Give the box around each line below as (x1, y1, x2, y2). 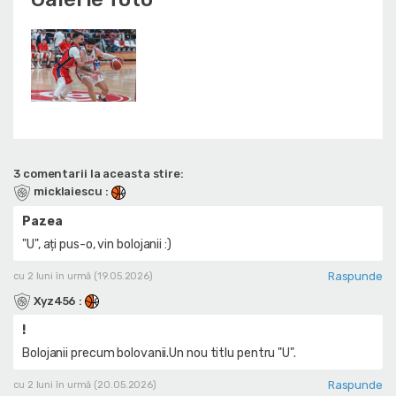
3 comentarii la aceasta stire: (13, 167, 184, 181)
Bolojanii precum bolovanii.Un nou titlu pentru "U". (22, 346, 296, 362)
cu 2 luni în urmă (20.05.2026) (13, 379, 156, 392)
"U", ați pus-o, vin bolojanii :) (22, 236, 171, 252)
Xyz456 (31, 293, 80, 308)
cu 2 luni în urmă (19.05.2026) (13, 270, 153, 282)
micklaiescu (31, 185, 105, 199)
